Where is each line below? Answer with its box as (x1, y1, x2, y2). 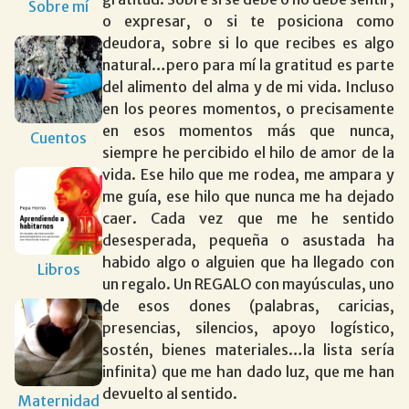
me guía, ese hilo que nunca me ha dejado (102, 186, 394, 205)
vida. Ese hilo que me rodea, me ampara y (102, 164, 394, 184)
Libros (37, 259, 80, 278)
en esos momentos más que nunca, (102, 121, 394, 140)
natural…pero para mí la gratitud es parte (102, 55, 394, 74)
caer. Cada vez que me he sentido (102, 208, 394, 227)
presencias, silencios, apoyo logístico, (102, 318, 394, 337)
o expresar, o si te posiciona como (102, 11, 394, 30)
